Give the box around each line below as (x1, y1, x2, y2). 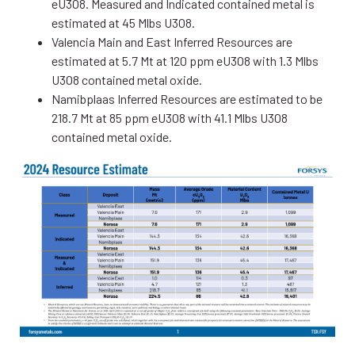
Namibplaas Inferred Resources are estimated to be (52, 90, 323, 106)
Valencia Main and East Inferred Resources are (52, 33, 292, 49)
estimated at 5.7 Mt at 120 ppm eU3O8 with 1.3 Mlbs (52, 52, 319, 68)
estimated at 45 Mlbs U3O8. (52, 14, 195, 30)
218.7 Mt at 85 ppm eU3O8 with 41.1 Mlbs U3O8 (52, 109, 288, 125)
